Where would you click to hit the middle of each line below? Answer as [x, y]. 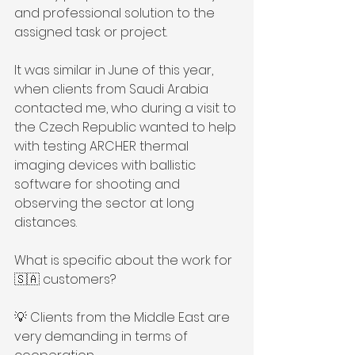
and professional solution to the [116, 13]
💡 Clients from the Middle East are [124, 317]
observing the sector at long [106, 203]
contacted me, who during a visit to [127, 108]
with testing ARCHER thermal [103, 146]
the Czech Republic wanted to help [127, 127]
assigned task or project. [91, 32]
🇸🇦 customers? [65, 279]
